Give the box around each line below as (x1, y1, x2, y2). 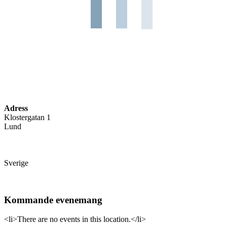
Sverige (4, 158, 28, 167)
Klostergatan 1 (4, 112, 51, 122)
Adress (4, 103, 28, 112)
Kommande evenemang (4, 194, 102, 205)
